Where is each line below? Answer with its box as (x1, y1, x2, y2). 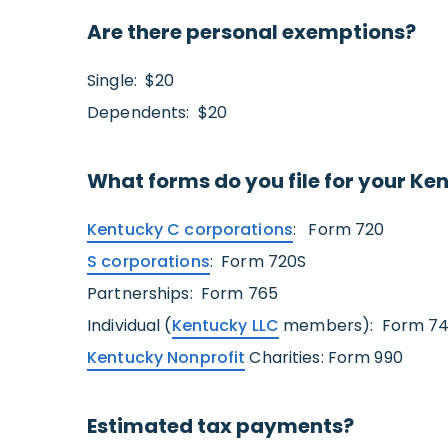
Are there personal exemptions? (87, 18, 416, 47)
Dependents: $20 (87, 101, 227, 125)
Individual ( (87, 314, 172, 338)
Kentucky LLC (171, 314, 279, 338)
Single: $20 (87, 69, 175, 93)
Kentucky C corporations (87, 218, 293, 242)
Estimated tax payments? (87, 412, 354, 441)
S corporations (87, 250, 210, 274)
